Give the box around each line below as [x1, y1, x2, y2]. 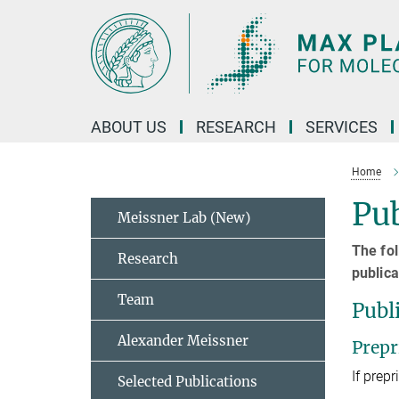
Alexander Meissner [118, 332, 248, 349]
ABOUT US [91, 118, 167, 136]
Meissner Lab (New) [118, 209, 250, 226]
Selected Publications [118, 373, 257, 390]
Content [4, 32, 53, 49]
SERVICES [305, 118, 378, 136]
